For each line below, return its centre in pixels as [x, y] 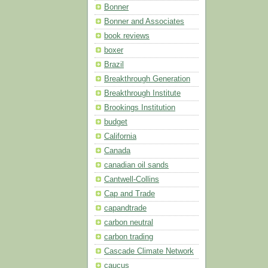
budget [116, 122]
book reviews [127, 36]
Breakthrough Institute [142, 94]
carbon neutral [129, 223]
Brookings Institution [140, 108]
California [120, 137]
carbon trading [129, 237]
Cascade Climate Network [149, 252]
